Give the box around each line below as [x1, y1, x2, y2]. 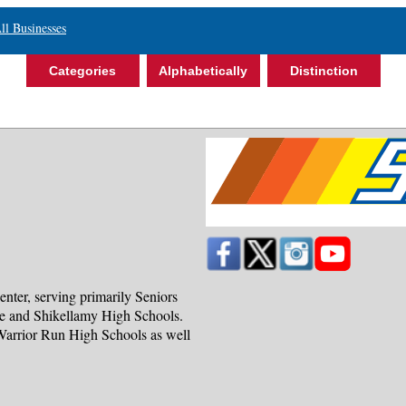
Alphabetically [159, 63, 247, 78]
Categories [49, 63, 116, 78]
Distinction [289, 63, 358, 78]
